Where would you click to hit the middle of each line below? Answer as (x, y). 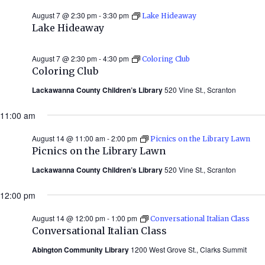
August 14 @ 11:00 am (69, 138)
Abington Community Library (81, 249)
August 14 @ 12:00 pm (69, 218)
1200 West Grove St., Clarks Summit (189, 249)
